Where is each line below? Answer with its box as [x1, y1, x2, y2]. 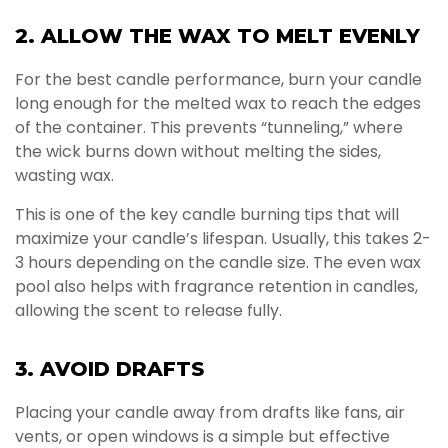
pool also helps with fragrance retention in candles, [15, 274, 418, 298]
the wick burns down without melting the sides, [15, 140, 381, 164]
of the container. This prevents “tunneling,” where [15, 116, 403, 140]
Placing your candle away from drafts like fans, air [15, 401, 405, 425]
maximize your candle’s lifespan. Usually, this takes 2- [15, 226, 431, 250]
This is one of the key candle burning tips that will [15, 202, 399, 226]
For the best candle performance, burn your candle [15, 68, 422, 92]
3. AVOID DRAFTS [15, 357, 204, 382]
